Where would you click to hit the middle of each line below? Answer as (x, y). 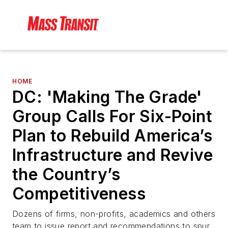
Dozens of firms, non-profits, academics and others (114, 214)
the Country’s (66, 175)
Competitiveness (79, 194)
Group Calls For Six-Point (112, 117)
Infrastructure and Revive (112, 155)
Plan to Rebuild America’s (112, 136)
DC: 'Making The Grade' (107, 97)
